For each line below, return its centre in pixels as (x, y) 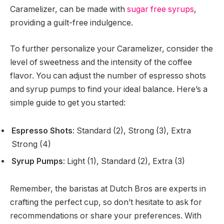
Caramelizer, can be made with (68, 9)
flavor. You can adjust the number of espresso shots (108, 76)
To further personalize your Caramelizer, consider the (111, 49)
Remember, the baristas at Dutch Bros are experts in (108, 189)
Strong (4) (31, 144)
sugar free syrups (160, 9)
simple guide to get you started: (68, 103)
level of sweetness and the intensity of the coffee (101, 62)
